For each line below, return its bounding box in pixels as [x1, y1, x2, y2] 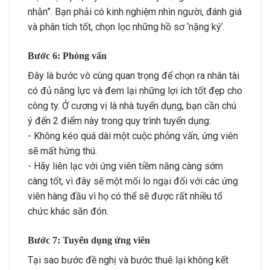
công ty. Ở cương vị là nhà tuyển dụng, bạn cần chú [28, 99, 236, 111]
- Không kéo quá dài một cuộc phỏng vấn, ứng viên [28, 130, 238, 142]
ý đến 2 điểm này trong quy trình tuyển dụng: [28, 115, 211, 127]
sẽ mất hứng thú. [28, 145, 97, 157]
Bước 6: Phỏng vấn [28, 50, 107, 61]
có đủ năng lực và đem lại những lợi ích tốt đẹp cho [28, 84, 242, 96]
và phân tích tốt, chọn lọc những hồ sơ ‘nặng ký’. [28, 20, 225, 33]
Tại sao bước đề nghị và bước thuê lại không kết [28, 254, 228, 266]
